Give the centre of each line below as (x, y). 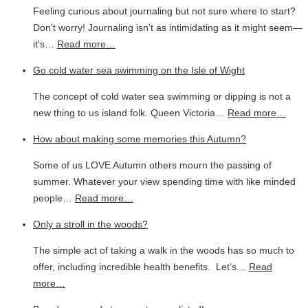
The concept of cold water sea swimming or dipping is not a (162, 97)
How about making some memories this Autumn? (140, 139)
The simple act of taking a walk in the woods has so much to (164, 251)
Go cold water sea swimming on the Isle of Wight (139, 70)
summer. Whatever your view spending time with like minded (164, 182)
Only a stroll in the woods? (90, 224)
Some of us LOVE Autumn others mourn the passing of (152, 165)
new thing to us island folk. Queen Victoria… (130, 113)
